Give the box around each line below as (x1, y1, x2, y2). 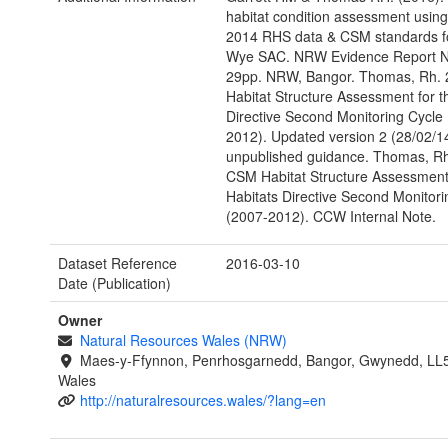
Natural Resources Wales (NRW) (79, 330, 287, 351)
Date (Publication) (58, 273, 171, 294)
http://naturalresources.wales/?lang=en (79, 390, 326, 411)
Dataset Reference (58, 253, 177, 274)
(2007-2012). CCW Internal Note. (225, 206, 436, 227)
